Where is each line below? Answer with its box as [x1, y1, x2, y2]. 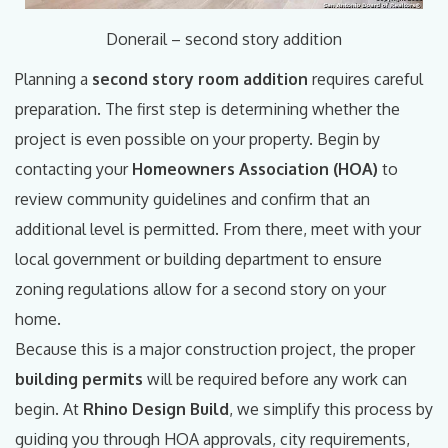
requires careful [308, 68, 423, 89]
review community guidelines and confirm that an [15, 188, 370, 209]
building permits [15, 368, 143, 389]
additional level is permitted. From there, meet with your [15, 218, 421, 239]
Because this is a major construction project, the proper [15, 338, 415, 359]
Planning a [15, 68, 92, 89]
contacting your [15, 158, 132, 179]
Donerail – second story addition [106, 28, 342, 49]
